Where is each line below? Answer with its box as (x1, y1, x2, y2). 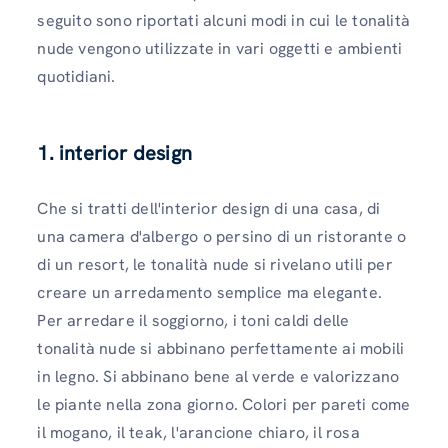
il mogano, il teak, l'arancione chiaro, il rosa (37, 422, 360, 444)
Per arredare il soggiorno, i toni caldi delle (37, 310, 350, 332)
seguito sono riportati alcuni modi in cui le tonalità (37, 9, 410, 31)
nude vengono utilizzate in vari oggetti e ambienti (37, 37, 403, 59)
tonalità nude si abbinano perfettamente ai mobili (37, 338, 405, 360)
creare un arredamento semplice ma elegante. (37, 282, 382, 304)
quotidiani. (37, 65, 116, 87)
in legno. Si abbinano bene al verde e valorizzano (37, 366, 400, 388)
